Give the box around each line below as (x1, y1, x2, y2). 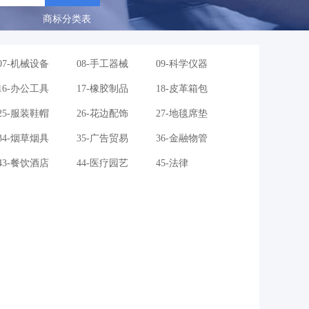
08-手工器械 (77, 59, 128, 70)
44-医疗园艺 (77, 158, 128, 169)
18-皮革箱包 (156, 83, 208, 94)
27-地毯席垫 (156, 108, 208, 119)
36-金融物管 (156, 133, 208, 144)
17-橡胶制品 (77, 83, 128, 94)
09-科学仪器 (156, 59, 208, 70)
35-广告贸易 (77, 133, 128, 144)
